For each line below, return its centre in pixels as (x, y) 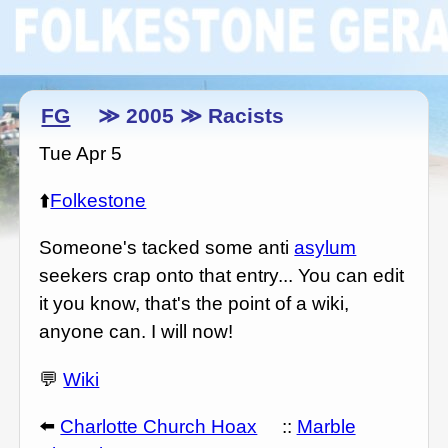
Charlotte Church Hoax (159, 426)
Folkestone (98, 201)
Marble (326, 426)
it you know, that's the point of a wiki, (194, 304)
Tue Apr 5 (81, 154)
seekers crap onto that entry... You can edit (222, 276)
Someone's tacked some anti (167, 248)
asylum (325, 248)
